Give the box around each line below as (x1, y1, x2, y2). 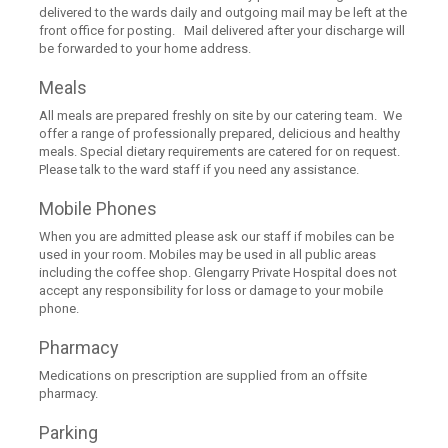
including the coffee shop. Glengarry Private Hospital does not (39, 265, 398, 281)
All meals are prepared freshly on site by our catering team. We (39, 108, 403, 124)
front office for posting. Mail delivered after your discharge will (39, 23, 406, 39)
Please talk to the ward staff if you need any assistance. (39, 162, 360, 178)
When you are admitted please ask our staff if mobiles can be (39, 229, 395, 245)
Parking (39, 422, 99, 444)
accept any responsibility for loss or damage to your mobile (39, 283, 384, 299)
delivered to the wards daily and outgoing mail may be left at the (39, 5, 408, 21)
